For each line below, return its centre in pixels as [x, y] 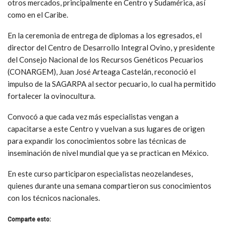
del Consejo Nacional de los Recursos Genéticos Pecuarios [105, 60]
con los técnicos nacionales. [54, 198]
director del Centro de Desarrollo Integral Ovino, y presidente [111, 48]
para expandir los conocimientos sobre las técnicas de [97, 141]
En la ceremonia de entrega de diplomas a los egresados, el [105, 36]
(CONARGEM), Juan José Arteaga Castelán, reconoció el [102, 72]
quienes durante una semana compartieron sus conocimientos [109, 186]
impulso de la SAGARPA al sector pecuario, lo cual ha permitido [112, 84]
